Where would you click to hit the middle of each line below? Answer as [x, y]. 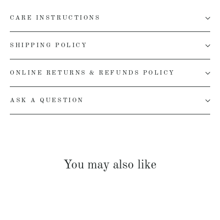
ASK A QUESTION [47, 101]
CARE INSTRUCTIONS [55, 18]
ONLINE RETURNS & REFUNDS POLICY [93, 73]
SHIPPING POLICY [49, 46]
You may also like [110, 165]
